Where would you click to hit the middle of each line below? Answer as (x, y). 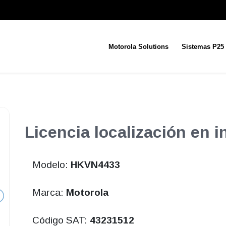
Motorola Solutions (138, 47)
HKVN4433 (95, 165)
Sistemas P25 (203, 47)
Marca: (49, 193)
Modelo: (51, 165)
